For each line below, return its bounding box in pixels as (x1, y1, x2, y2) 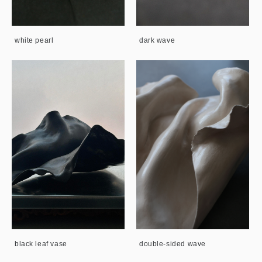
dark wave (139, 36, 175, 44)
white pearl (15, 36, 54, 44)
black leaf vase (15, 240, 67, 247)
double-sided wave (139, 240, 206, 247)
